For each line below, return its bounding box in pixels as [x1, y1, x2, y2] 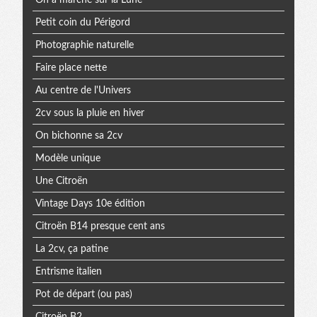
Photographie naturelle [35, 40, 134, 50]
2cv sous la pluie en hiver [35, 108, 144, 118]
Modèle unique [35, 153, 100, 163]
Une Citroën [35, 175, 88, 186]
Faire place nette [35, 62, 107, 73]
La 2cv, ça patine [35, 243, 108, 254]
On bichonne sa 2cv [35, 130, 122, 141]
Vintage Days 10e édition [35, 198, 145, 209]
